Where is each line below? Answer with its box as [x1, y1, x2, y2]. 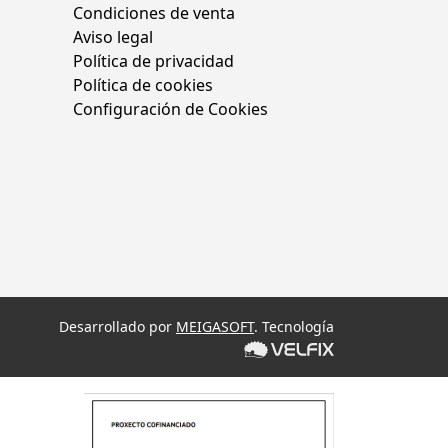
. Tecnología [254, 317, 334, 336]
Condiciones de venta [73, 2, 235, 24]
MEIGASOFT [176, 317, 254, 336]
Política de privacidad [73, 50, 234, 72]
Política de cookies [73, 74, 213, 96]
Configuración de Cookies [73, 98, 268, 120]
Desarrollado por [59, 317, 176, 336]
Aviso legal [73, 26, 153, 48]
